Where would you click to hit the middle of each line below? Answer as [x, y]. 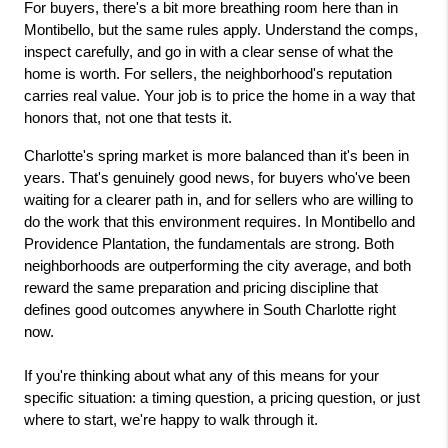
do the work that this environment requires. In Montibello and [219, 221]
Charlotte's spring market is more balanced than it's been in [216, 155]
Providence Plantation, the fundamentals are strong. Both [209, 243]
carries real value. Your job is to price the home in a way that [219, 95]
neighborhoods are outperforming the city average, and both [217, 265]
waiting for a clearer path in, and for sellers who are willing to [218, 199]
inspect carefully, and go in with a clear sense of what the [208, 51]
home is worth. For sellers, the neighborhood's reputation [208, 73]
